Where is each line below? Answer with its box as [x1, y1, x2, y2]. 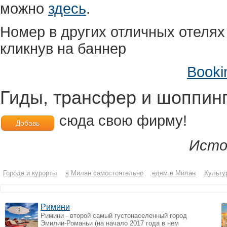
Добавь [16, 119, 40, 127]
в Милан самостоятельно [65, 169, 144, 177]
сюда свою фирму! [55, 112, 187, 129]
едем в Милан [152, 169, 196, 177]
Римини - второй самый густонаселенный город [41, 212, 187, 220]
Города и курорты [3, 169, 57, 177]
